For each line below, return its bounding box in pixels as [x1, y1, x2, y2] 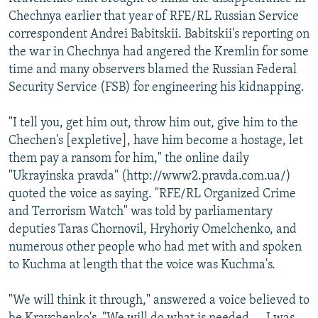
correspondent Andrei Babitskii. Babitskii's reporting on [9, 27, 309, 41]
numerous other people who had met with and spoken [9, 240, 302, 254]
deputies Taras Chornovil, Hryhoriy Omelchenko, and [9, 222, 297, 236]
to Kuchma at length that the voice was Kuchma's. [9, 258, 275, 272]
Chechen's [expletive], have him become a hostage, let [9, 133, 303, 148]
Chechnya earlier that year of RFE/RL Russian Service [9, 9, 299, 23]
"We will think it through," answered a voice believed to [9, 293, 309, 307]
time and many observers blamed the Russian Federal [9, 62, 297, 77]
